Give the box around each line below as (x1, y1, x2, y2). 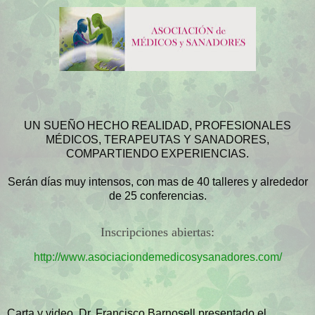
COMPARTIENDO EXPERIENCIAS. (66, 148, 249, 160)
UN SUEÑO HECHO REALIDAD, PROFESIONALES (24, 120, 291, 132)
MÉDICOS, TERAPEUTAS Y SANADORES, (46, 134, 269, 146)
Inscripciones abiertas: (101, 225, 214, 240)
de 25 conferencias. (108, 190, 207, 202)
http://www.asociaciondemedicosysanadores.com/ (33, 250, 282, 263)
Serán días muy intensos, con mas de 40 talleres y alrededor (7, 176, 308, 188)
